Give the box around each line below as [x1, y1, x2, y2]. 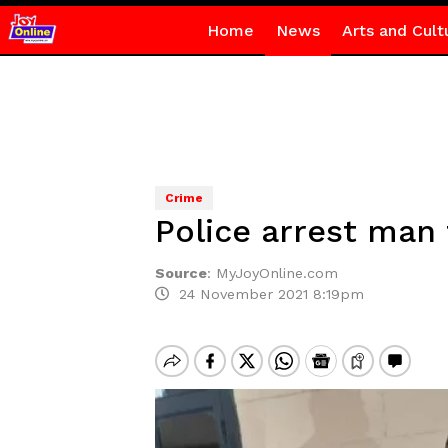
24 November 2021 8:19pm [168, 286, 364, 302]
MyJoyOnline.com [215, 265, 338, 281]
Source [154, 265, 207, 281]
